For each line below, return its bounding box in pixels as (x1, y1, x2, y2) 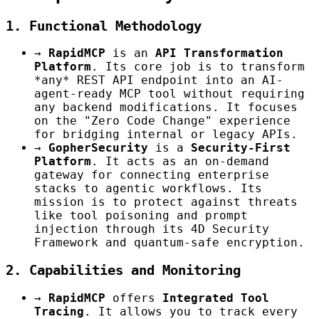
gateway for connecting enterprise (34, 168, 269, 182)
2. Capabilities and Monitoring (6, 263, 241, 278)
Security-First (191, 141, 291, 155)
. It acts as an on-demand (91, 155, 269, 169)
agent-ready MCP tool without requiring (34, 87, 305, 101)
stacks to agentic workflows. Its (34, 182, 262, 196)
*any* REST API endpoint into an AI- (34, 73, 283, 88)
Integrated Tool (162, 291, 269, 305)
